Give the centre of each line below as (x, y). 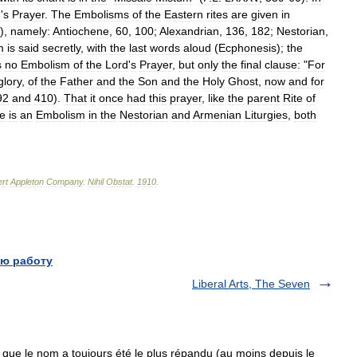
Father (76, 81)
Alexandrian (189, 31)
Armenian (217, 114)
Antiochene (81, 31)
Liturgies (266, 114)
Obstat (119, 181)
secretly (61, 47)
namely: (30, 31)
